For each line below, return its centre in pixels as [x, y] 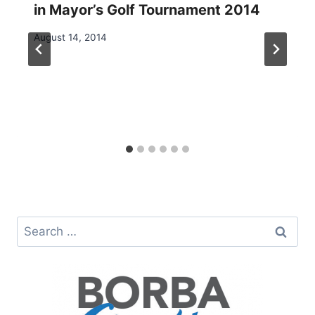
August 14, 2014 [70, 37]
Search [36, 225]
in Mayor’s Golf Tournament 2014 [147, 10]
